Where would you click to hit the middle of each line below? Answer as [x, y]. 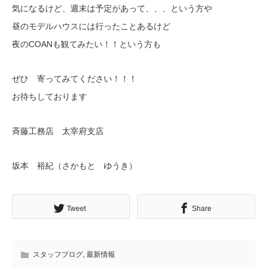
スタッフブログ [58, 255]
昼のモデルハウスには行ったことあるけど [91, 27]
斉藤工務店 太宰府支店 [58, 131]
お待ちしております [49, 97]
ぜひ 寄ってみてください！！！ [74, 79]
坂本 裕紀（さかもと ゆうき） [74, 166]
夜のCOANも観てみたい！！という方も [86, 44]
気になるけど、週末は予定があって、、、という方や [112, 9]
